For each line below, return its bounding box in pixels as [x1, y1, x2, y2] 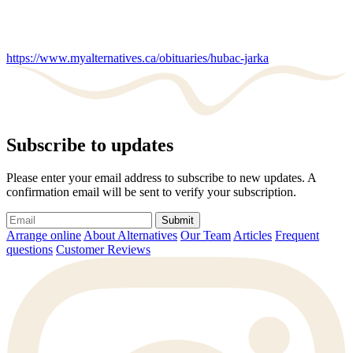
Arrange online [6, 229, 81, 243]
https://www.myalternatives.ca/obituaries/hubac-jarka [6, 51, 269, 65]
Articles [233, 229, 272, 243]
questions [6, 243, 53, 257]
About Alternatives [84, 229, 177, 243]
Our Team [180, 229, 231, 243]
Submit [162, 214, 194, 227]
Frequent [275, 229, 319, 243]
